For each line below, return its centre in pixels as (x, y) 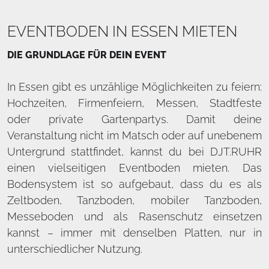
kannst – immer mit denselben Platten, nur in (134, 233)
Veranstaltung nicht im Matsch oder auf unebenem (134, 135)
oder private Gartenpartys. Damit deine (134, 119)
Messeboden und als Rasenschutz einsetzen (134, 216)
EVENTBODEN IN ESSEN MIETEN (122, 31)
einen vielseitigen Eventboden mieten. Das (134, 168)
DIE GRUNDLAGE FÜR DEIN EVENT (87, 55)
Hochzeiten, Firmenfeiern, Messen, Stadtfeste (134, 103)
